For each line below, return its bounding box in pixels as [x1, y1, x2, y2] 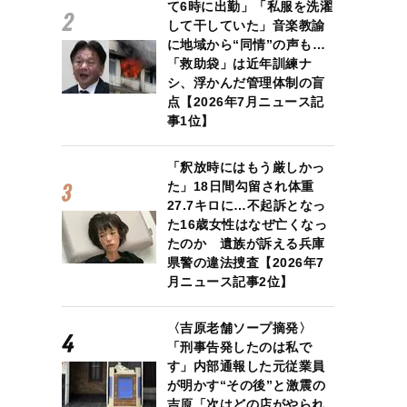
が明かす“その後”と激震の [166, 377, 326, 392]
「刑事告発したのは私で [166, 339, 313, 354]
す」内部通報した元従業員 [166, 358, 325, 373]
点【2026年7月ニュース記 [166, 94, 324, 109]
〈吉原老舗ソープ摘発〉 [166, 320, 313, 335]
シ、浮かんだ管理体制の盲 [166, 74, 325, 90]
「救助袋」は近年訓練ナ [166, 55, 313, 71]
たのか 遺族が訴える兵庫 [166, 235, 325, 251]
